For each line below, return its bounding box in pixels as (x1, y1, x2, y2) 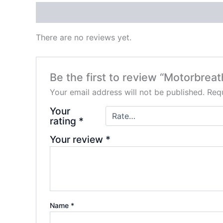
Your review (49, 133, 106, 145)
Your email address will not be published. (49, 87, 205, 97)
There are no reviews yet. (36, 32, 131, 43)
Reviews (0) (36, 7, 84, 18)
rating (49, 114, 79, 127)
